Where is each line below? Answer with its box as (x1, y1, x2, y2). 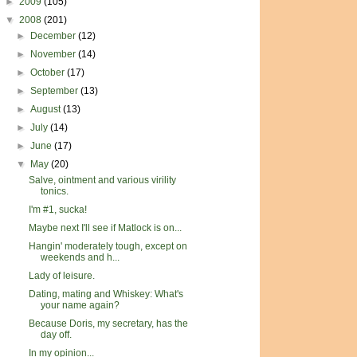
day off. (40, 329, 72, 340)
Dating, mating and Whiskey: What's (28, 288, 183, 300)
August (30, 104, 64, 115)
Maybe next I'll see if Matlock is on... (28, 222, 182, 233)
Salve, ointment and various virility (28, 175, 176, 186)
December (30, 30, 79, 41)
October (30, 67, 68, 78)
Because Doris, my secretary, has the (28, 318, 188, 329)
